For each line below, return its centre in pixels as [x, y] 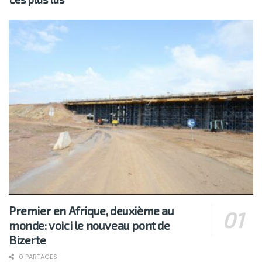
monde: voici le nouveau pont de [89, 225]
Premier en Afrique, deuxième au [92, 211]
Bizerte [27, 240]
